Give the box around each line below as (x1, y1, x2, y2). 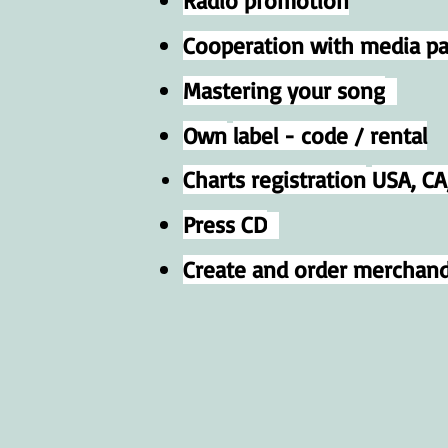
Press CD (183, 210, 267, 239)
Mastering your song (183, 76, 385, 105)
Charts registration (183, 165, 366, 194)
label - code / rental (233, 121, 427, 150)
